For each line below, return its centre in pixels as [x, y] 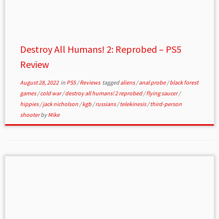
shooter [30, 115]
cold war [51, 93]
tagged [110, 83]
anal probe [153, 83]
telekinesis [133, 104]
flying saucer [162, 93]
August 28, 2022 [39, 83]
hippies [30, 104]
